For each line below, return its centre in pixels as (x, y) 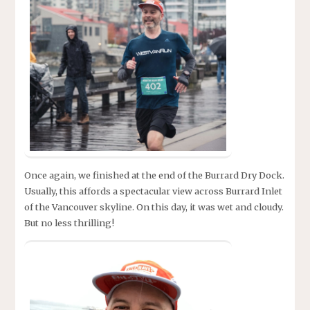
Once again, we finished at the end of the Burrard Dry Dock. (154, 175)
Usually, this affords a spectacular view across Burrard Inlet (153, 191)
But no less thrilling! (69, 223)
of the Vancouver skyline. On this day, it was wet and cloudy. (154, 207)
